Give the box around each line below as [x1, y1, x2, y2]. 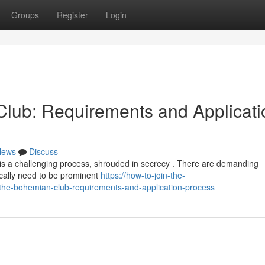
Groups [11, 9, 39, 21]
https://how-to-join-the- [101, 169, 185, 181]
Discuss [29, 146, 58, 157]
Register [57, 9, 88, 21]
